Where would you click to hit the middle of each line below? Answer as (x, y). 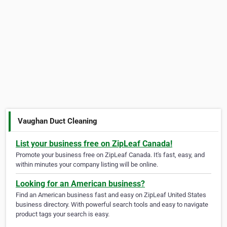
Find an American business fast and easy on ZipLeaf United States (111, 195)
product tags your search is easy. (63, 214)
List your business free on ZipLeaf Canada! (94, 144)
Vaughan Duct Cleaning (58, 121)
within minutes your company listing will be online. (87, 165)
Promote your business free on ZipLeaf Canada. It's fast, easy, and (110, 155)
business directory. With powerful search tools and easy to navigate (112, 205)
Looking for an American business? (80, 184)
